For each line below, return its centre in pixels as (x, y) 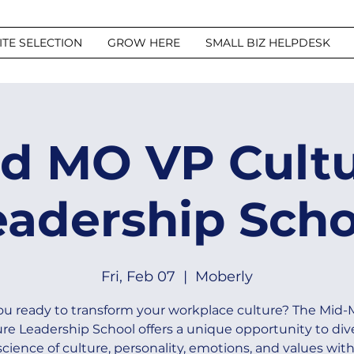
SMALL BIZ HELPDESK (268, 43)
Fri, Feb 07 (138, 277)
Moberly (224, 277)
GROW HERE (144, 43)
